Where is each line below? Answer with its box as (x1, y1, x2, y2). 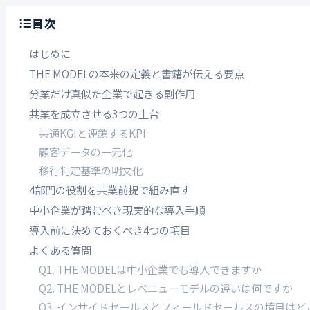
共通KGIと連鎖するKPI (39, 125, 146, 141)
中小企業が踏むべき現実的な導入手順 (29, 202, 206, 218)
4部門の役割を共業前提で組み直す (29, 182, 190, 198)
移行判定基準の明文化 (39, 163, 143, 179)
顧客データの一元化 (39, 144, 132, 160)
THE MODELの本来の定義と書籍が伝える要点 (29, 66, 244, 82)
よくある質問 (29, 242, 91, 258)
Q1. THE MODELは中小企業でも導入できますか (39, 262, 262, 277)
